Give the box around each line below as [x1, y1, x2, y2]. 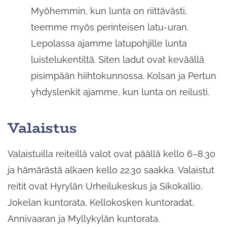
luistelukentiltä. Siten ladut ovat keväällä [31, 54, 204, 65]
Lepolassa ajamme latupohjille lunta [31, 37, 187, 49]
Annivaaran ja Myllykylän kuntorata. [8, 213, 160, 224]
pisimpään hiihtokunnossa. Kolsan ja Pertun [31, 70, 216, 81]
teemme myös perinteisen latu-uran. [31, 21, 188, 32]
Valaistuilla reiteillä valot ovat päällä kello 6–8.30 [8, 148, 215, 160]
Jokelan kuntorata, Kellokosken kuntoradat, [8, 197, 194, 208]
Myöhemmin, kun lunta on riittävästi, [31, 5, 187, 16]
